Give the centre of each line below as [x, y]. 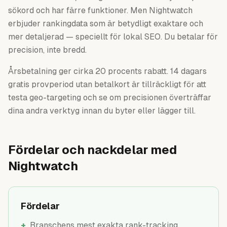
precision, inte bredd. [47, 50]
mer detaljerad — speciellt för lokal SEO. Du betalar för [113, 37]
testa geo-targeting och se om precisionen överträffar [110, 98]
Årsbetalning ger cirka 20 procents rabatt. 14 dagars [107, 71]
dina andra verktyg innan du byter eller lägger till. [102, 111]
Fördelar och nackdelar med [92, 150]
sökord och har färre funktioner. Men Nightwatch [100, 10]
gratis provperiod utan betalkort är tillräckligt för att [107, 84]
